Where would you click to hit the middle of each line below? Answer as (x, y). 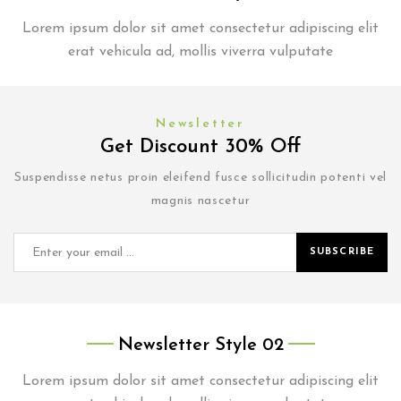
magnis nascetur (200, 201)
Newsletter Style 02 (200, 346)
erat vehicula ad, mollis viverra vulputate (200, 52)
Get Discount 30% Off (200, 147)
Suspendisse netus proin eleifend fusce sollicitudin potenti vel (200, 178)
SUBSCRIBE (342, 252)
